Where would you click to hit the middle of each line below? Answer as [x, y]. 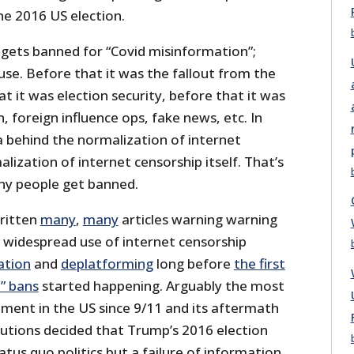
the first [259, 264]
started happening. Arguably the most [161, 286]
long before [193, 264]
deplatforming [107, 264]
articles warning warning [198, 220]
